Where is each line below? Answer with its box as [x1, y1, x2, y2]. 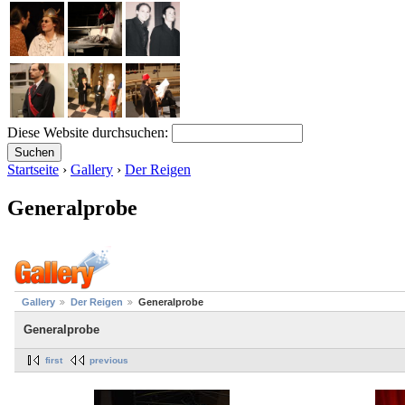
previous [89, 354, 128, 365]
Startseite [7, 161, 59, 177]
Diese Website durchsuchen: [7, 124, 172, 140]
